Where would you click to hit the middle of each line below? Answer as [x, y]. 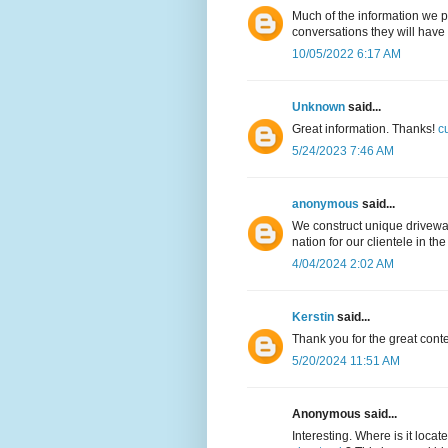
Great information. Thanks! [365, 129]
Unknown [318, 107]
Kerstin [313, 317]
